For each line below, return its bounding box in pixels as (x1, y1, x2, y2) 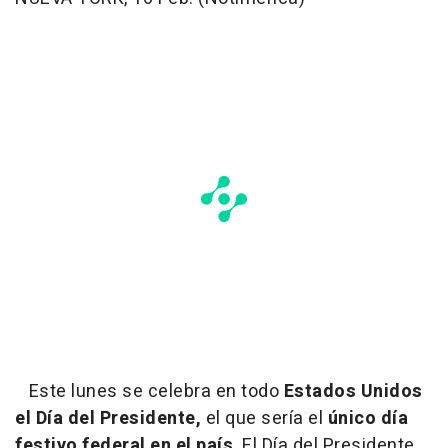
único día (323, 405, 408, 433)
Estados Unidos (279, 378, 423, 406)
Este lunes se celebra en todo (15, 378, 279, 406)
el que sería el (201, 405, 323, 433)
